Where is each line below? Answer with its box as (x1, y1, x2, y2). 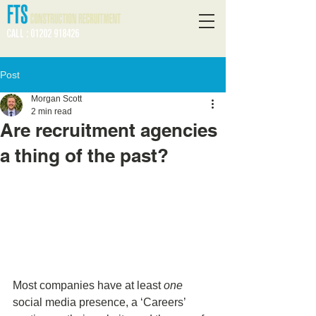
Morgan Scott (31, 94, 82, 104)
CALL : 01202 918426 (6, 25, 79, 40)
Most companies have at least (13, 279, 164, 292)
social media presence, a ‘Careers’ (13, 296, 188, 309)
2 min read (31, 107, 72, 116)
